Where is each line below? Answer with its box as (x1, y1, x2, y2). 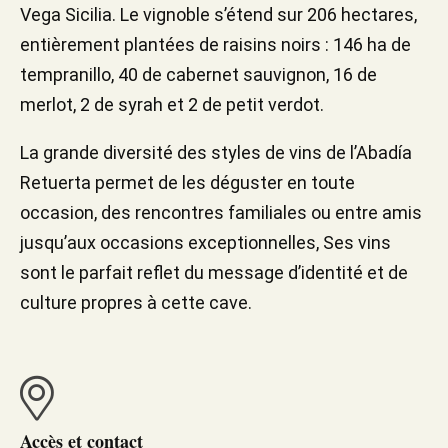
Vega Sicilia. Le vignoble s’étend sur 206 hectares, (20, 3, 417, 25)
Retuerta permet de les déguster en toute (20, 171, 355, 193)
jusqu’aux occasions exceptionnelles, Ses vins (20, 231, 391, 253)
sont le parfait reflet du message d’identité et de (20, 261, 408, 283)
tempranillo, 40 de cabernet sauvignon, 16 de (20, 63, 377, 85)
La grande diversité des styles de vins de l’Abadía (20, 141, 412, 163)
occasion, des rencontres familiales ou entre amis (20, 201, 422, 223)
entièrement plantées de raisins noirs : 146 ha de (20, 33, 411, 55)
